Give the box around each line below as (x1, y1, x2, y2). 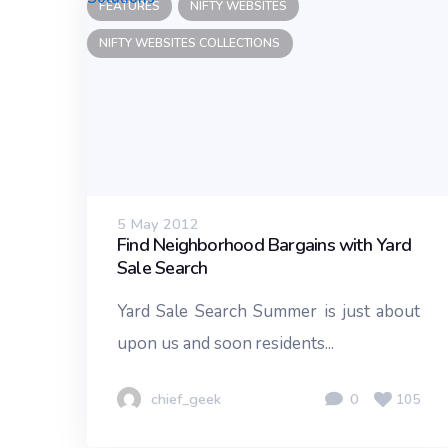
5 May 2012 (117, 214, 199, 235)
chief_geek (151, 389, 221, 410)
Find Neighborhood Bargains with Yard (117, 233, 412, 258)
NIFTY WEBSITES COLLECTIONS (99, 35, 281, 51)
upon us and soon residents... (117, 332, 335, 356)
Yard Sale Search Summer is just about (117, 300, 421, 324)
